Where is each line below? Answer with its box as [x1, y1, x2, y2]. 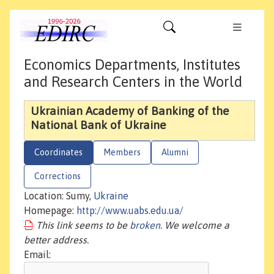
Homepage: [24, 205, 76, 217]
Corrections [34, 171, 81, 182]
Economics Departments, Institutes [24, 56, 240, 73]
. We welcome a [160, 220, 229, 231]
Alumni [161, 147, 188, 158]
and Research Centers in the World [24, 73, 242, 91]
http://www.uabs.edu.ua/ [76, 205, 183, 217]
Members [103, 147, 141, 158]
